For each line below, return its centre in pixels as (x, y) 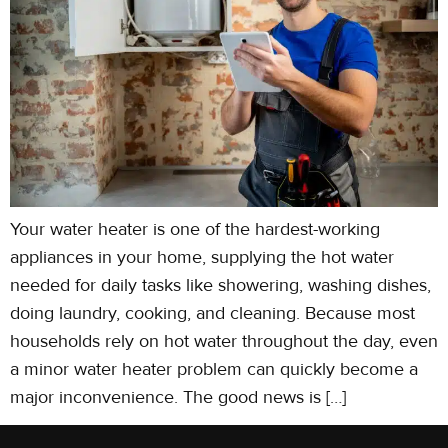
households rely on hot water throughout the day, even (224, 341)
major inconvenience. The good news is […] (178, 397)
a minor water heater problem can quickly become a (214, 369)
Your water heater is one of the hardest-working (195, 229)
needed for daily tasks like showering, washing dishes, (220, 285)
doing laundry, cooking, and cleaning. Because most (212, 313)
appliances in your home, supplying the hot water (202, 257)
